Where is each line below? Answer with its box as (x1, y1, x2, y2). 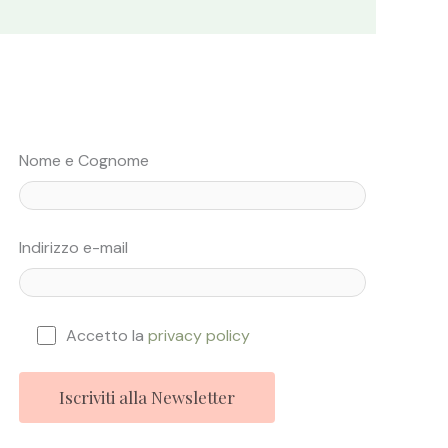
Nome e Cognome (19, 150, 150, 172)
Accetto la (65, 324, 148, 346)
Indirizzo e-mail (19, 237, 129, 259)
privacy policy (147, 324, 250, 346)
